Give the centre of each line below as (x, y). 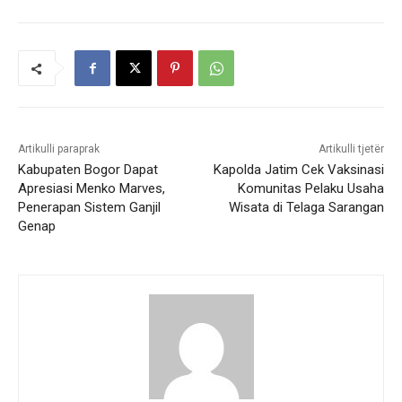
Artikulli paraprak (59, 149)
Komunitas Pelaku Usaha (310, 189)
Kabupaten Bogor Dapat (88, 170)
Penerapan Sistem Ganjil (89, 208)
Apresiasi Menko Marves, (92, 189)
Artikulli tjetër (351, 149)
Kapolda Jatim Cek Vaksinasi (298, 170)
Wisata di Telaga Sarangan (306, 208)
